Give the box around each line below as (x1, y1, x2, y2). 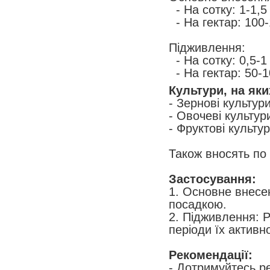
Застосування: (169, 172, 256, 186)
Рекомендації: (169, 248, 253, 262)
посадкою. (169, 198, 227, 212)
